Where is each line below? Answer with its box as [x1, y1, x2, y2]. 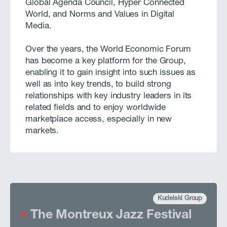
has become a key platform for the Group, [25, 57, 186, 66]
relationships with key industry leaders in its [25, 92, 192, 101]
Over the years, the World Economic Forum [25, 45, 191, 54]
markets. [25, 127, 59, 136]
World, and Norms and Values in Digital [25, 10, 175, 19]
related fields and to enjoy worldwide [25, 103, 166, 112]
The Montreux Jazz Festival [30, 209, 192, 222]
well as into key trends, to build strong [25, 80, 171, 89]
